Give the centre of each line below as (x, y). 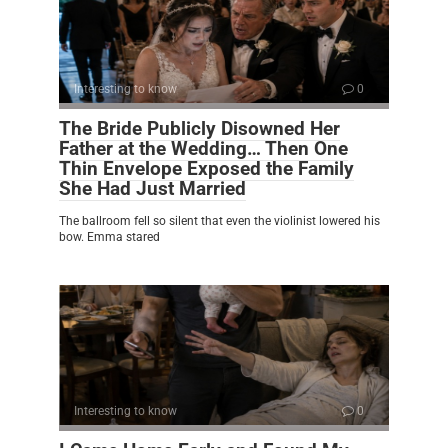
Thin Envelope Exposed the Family (206, 168)
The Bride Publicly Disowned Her (199, 128)
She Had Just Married (152, 188)
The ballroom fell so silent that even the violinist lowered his (219, 220)
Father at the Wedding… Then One (203, 148)
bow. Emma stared (109, 236)
